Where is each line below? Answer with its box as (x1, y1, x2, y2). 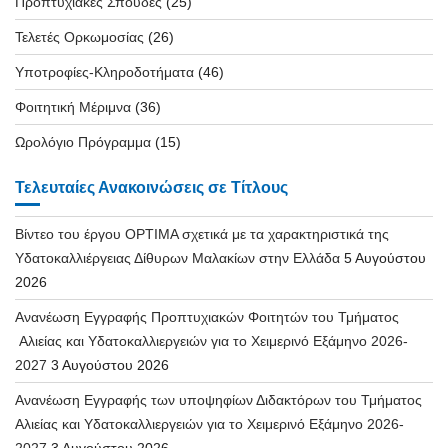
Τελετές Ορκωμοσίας (15, 28, 144, 45)
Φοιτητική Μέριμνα (15, 98, 131, 115)
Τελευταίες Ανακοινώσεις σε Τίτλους (15, 178, 288, 196)
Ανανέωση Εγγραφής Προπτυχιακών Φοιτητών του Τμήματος (15, 308, 399, 325)
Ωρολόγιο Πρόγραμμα (15, 133, 151, 150)
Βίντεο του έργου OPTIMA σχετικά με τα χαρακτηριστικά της (15, 225, 389, 242)
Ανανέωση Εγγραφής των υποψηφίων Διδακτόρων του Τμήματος (15, 391, 422, 408)
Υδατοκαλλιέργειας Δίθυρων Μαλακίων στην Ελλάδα (15, 249, 340, 266)
